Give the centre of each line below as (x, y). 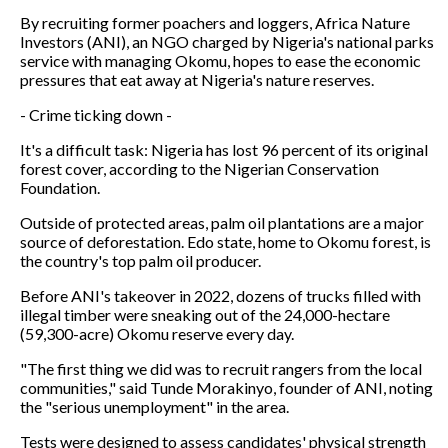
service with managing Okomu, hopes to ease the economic (220, 60)
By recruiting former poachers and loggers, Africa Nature (215, 22)
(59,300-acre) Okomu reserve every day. (157, 333)
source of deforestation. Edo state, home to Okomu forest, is (225, 241)
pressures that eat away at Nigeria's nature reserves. (197, 79)
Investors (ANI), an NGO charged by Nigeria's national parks (227, 41)
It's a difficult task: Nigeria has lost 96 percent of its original (224, 149)
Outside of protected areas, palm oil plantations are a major (222, 222)
